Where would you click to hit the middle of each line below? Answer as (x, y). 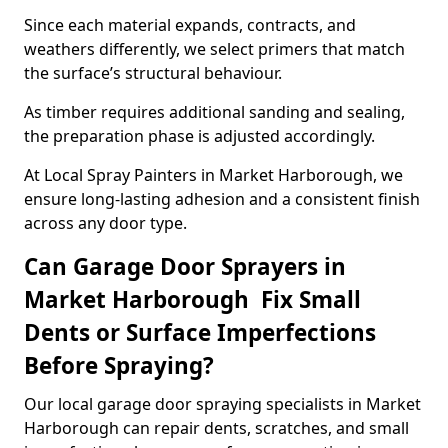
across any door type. (105, 223)
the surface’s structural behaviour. (153, 73)
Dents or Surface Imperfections (200, 332)
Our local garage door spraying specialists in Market (222, 404)
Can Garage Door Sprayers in (185, 266)
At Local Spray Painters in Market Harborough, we (213, 175)
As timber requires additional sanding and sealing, (214, 112)
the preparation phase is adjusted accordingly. (199, 136)
